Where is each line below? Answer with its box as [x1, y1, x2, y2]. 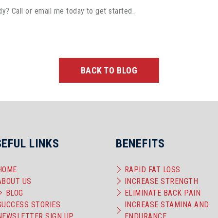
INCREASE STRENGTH [125, 177, 199, 186]
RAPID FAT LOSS [125, 165, 181, 175]
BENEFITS [116, 136, 165, 150]
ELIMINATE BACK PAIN [125, 188, 201, 198]
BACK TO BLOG [80, 65, 138, 75]
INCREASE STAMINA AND [125, 200, 209, 210]
